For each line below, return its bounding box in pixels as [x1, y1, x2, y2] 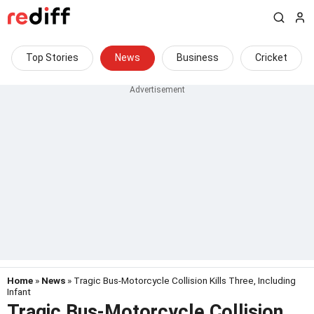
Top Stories [26, 52, 78, 63]
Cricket [255, 52, 287, 63]
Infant [7, 286, 31, 297]
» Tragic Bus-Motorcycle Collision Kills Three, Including [65, 275, 296, 286]
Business [177, 52, 219, 63]
